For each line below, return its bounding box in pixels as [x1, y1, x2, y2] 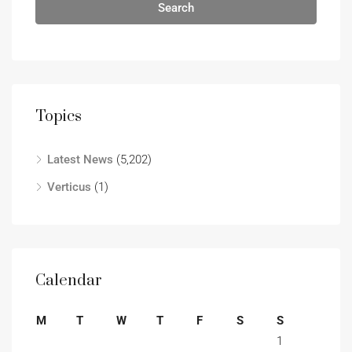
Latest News [47, 152, 113, 167]
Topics [35, 107, 82, 126]
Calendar [35, 271, 102, 291]
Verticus [47, 180, 91, 194]
